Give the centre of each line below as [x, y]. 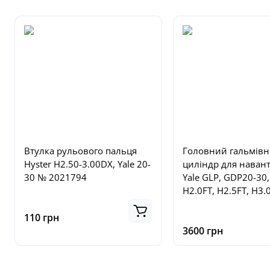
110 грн [42, 218]
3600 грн [202, 231]
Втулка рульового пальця [80, 151]
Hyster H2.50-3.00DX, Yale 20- [87, 164]
